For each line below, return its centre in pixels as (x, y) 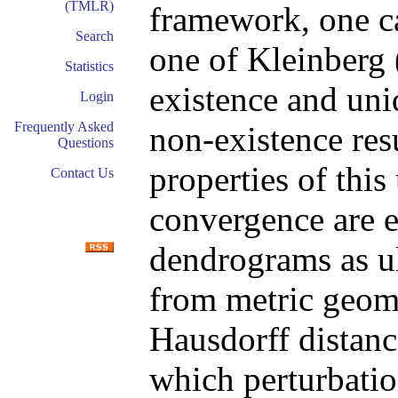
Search (95, 36)
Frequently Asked (64, 127)
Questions (86, 143)
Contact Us (82, 173)
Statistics (89, 66)
